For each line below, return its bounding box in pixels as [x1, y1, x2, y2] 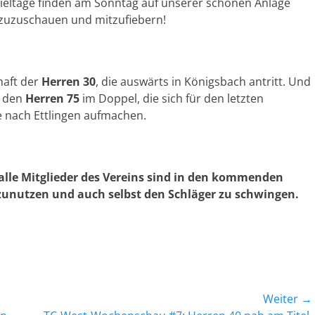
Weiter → [263, 291, 312, 307]
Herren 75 [25, 91, 79, 106]
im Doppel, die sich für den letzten [79, 91, 264, 106]
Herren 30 [41, 74, 96, 89]
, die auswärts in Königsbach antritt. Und [96, 74, 311, 89]
